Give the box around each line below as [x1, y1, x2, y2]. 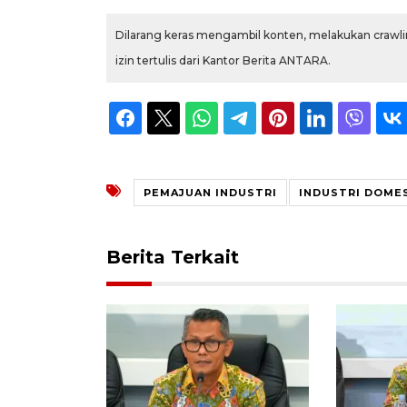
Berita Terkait [106, 245, 239, 268]
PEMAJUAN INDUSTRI [144, 185, 277, 199]
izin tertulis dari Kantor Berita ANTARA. [115, 53, 331, 67]
